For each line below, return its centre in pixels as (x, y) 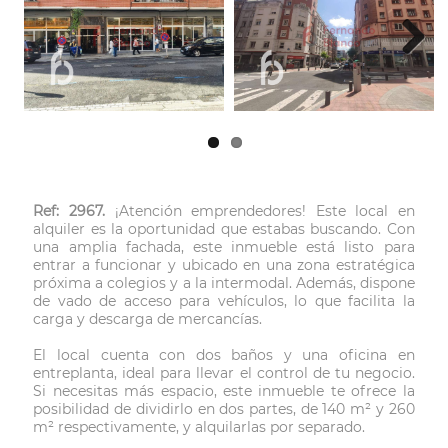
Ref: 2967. (69, 211)
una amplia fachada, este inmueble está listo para (224, 247)
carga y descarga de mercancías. (148, 319)
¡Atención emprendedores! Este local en (259, 211)
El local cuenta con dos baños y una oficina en (224, 355)
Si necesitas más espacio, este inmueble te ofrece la (224, 391)
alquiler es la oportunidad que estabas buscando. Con (224, 229)
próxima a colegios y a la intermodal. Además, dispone (224, 283)
